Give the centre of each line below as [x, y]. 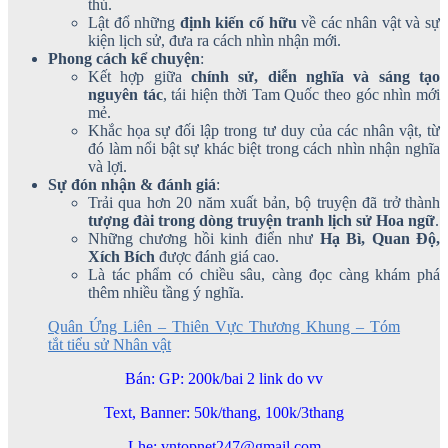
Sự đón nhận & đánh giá [132, 185]
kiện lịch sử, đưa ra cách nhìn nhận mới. [214, 41]
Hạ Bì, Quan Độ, [380, 239]
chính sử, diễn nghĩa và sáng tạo [315, 77]
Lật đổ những [134, 23]
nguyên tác [125, 95]
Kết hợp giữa [139, 77]
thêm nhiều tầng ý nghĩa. [166, 293]
